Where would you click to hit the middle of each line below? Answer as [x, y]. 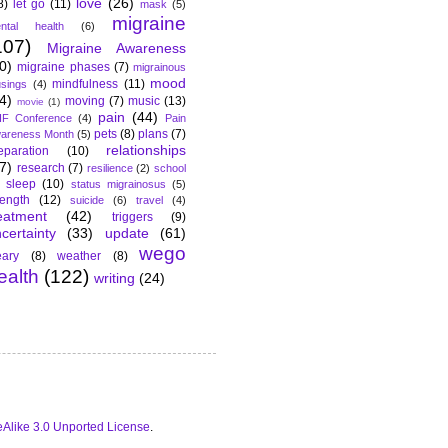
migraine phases [63, 67]
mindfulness [85, 84]
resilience [109, 168]
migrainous [159, 67]
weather [79, 256]
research [40, 168]
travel [149, 200]
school [170, 168]
